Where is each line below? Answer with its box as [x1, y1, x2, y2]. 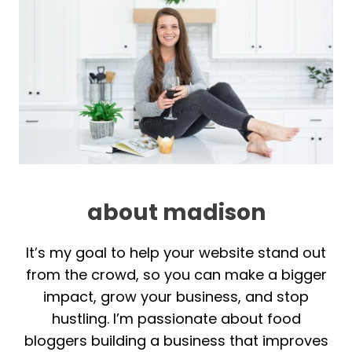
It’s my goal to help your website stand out [26, 243, 326, 263]
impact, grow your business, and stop [43, 287, 309, 307]
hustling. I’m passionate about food [51, 309, 301, 329]
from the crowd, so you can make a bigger [25, 265, 327, 285]
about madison [86, 197, 266, 229]
